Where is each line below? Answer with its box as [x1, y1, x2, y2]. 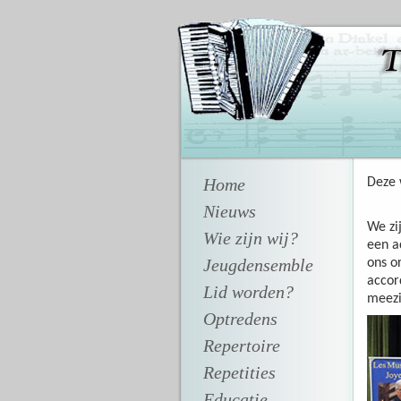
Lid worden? [202, 282, 294, 302]
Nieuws [202, 201, 256, 221]
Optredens [202, 309, 277, 328]
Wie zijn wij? [202, 228, 298, 248]
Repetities [202, 363, 276, 382]
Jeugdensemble [202, 255, 313, 275]
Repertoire [202, 336, 280, 355]
